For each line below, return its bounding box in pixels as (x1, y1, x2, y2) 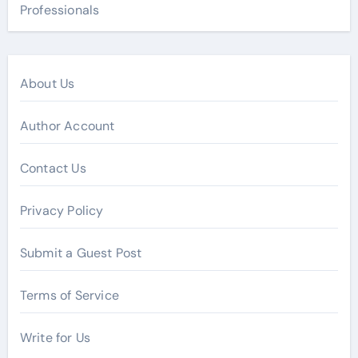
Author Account (19, 117, 115, 134)
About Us (19, 74, 75, 92)
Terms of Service (19, 286, 119, 304)
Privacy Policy (19, 201, 104, 219)
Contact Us (19, 159, 86, 177)
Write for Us (19, 328, 91, 346)
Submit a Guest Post (19, 244, 142, 261)
